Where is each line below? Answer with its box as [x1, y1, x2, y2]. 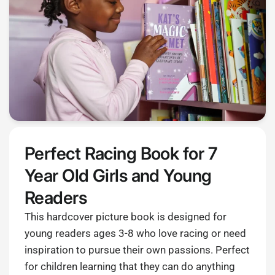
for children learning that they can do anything [25, 260, 236, 273]
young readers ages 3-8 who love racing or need [25, 227, 247, 240]
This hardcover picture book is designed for [25, 211, 227, 223]
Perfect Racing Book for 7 [25, 143, 217, 165]
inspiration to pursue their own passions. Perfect [25, 244, 250, 257]
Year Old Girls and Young [25, 165, 212, 187]
